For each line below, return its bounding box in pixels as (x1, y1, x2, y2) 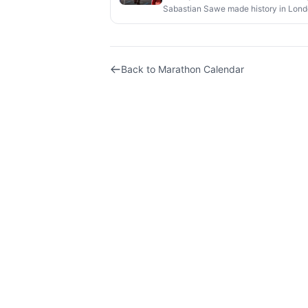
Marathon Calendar (158, 63, 244, 75)
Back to (121, 63, 158, 75)
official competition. (163, 16, 239, 27)
